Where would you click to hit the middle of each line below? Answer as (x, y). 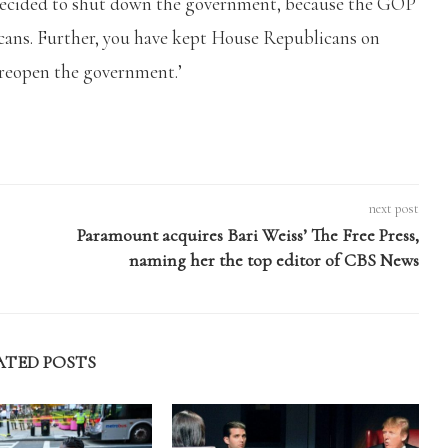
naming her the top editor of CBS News (273, 259)
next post (393, 208)
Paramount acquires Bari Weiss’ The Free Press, (247, 234)
